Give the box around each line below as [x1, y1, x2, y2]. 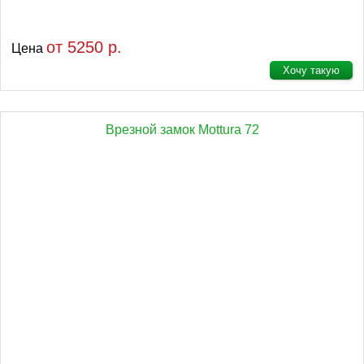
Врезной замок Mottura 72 [105, 123, 259, 136]
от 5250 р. [46, 38, 122, 56]
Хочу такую [283, 64, 340, 76]
